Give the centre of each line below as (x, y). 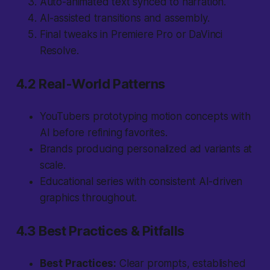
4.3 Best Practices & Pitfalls (100, 231)
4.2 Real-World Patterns (90, 84)
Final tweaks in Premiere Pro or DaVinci (131, 35)
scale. (52, 165)
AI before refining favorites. (103, 133)
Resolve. (59, 51)
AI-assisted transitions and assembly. (124, 18)
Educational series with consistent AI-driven (141, 182)
